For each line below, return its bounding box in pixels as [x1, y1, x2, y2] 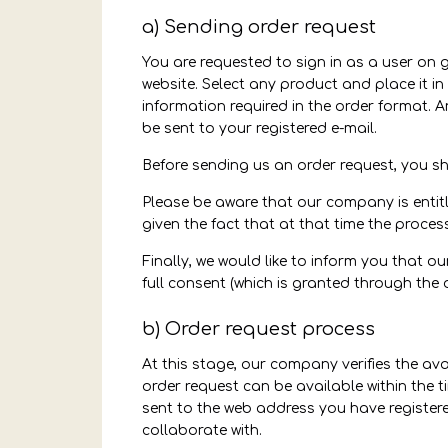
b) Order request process [142, 319, 375, 339]
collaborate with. [142, 423, 262, 438]
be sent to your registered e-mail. [142, 121, 377, 136]
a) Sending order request [142, 17, 376, 37]
